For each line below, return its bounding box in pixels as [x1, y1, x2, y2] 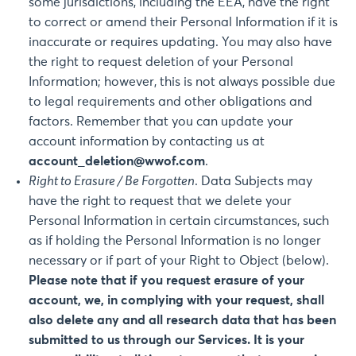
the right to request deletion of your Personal [29, 56, 293, 68]
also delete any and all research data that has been [29, 314, 336, 327]
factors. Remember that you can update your [29, 115, 293, 128]
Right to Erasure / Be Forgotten [29, 175, 195, 188]
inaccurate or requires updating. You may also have [29, 36, 332, 48]
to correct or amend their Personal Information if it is [29, 16, 338, 29]
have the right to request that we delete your [29, 195, 292, 207]
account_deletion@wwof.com [29, 155, 205, 168]
